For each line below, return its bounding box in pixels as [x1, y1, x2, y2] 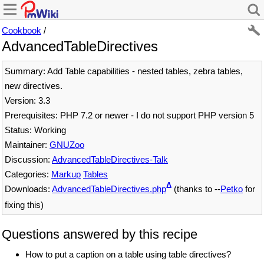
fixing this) [5, 200, 44, 210]
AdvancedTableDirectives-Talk [52, 154, 168, 164]
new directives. [5, 81, 62, 91]
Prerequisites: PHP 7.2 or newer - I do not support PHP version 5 [5, 110, 254, 120]
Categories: [5, 169, 51, 179]
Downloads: [5, 184, 52, 194]
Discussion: [5, 154, 52, 164]
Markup [51, 169, 81, 179]
